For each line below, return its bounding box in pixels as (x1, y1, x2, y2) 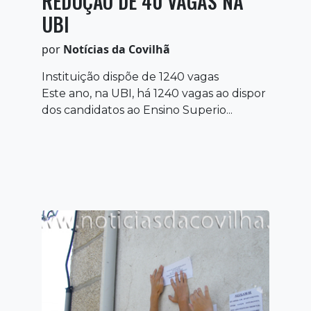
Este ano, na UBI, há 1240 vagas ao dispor (42, 86, 266, 100)
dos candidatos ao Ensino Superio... (42, 103, 233, 117)
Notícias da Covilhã (63, 41, 170, 57)
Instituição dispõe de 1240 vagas (42, 69, 219, 83)
